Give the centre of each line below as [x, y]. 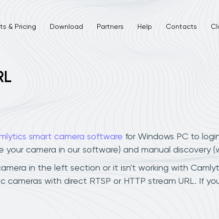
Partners [110, 27]
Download [66, 27]
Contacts [181, 27]
